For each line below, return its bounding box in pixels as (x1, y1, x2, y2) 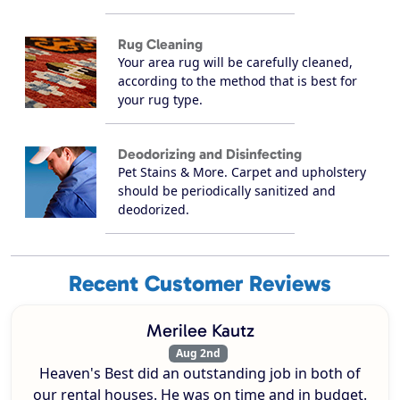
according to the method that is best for (118, 72, 357, 90)
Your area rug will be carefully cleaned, (118, 54, 353, 71)
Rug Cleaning (118, 36, 203, 54)
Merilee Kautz (146, 320, 254, 342)
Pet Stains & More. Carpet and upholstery (118, 163, 366, 181)
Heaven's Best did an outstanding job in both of (39, 363, 361, 384)
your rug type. (118, 91, 203, 109)
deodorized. (118, 201, 189, 219)
